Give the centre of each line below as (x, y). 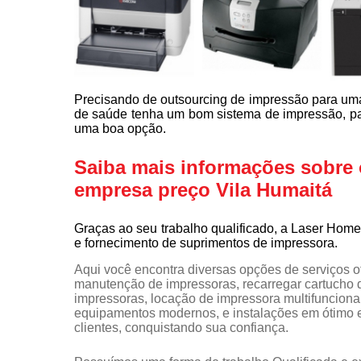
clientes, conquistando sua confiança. (181, 328)
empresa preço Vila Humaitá (203, 190)
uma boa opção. (120, 129)
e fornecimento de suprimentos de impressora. (206, 243)
